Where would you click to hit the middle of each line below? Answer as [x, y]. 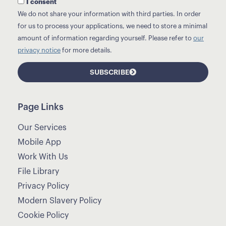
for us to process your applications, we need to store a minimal [112, 26]
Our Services [42, 128]
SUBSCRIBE [109, 72]
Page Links [41, 107]
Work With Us [43, 157]
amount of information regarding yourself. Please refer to [105, 38]
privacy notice [39, 50]
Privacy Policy [43, 186]
